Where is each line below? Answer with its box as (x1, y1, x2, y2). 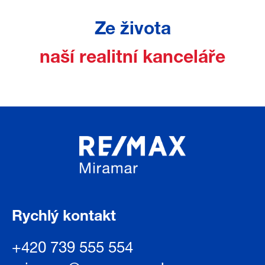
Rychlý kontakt (12, 210, 116, 225)
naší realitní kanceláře (40, 50, 225, 68)
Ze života (94, 22, 171, 40)
